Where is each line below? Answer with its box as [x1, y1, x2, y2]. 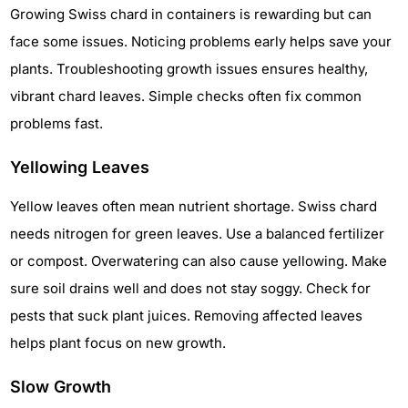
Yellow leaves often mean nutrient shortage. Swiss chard [10, 197, 377, 215]
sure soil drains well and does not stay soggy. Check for [10, 279, 371, 297]
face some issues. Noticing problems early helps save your [10, 32, 392, 50]
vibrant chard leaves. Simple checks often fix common [10, 87, 362, 105]
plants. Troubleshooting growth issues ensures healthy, [10, 59, 368, 77]
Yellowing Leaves [10, 157, 149, 177]
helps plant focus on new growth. [10, 333, 226, 352]
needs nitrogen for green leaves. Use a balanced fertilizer [10, 224, 384, 242]
